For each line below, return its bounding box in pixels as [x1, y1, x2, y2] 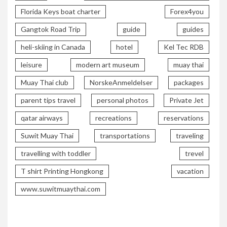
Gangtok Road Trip [21, 24, 81, 33]
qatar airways [21, 113, 63, 122]
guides [182, 24, 204, 33]
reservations [164, 113, 204, 122]
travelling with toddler [21, 148, 91, 158]
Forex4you [170, 7, 204, 16]
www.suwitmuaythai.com [21, 184, 100, 193]
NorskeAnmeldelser [90, 78, 153, 87]
